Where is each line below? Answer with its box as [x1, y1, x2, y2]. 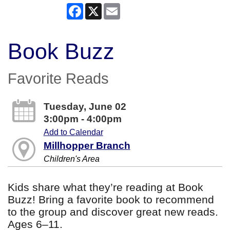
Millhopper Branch [43, 140, 130, 151]
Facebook [83, 2, 120, 11]
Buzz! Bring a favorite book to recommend [8, 194, 214, 206]
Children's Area [43, 154, 100, 163]
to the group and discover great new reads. [8, 206, 218, 218]
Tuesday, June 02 [43, 101, 126, 112]
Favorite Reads [8, 70, 109, 87]
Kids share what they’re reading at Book [8, 181, 203, 194]
